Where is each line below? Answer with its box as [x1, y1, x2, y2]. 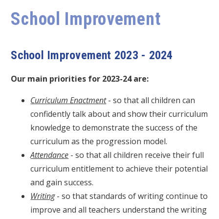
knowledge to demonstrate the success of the [30, 122, 198, 133]
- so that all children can [106, 94, 196, 106]
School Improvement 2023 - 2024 [11, 48, 173, 62]
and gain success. [30, 176, 94, 188]
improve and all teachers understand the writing [30, 204, 207, 215]
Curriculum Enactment [30, 94, 107, 106]
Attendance [30, 149, 69, 160]
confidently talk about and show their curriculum [30, 108, 208, 119]
